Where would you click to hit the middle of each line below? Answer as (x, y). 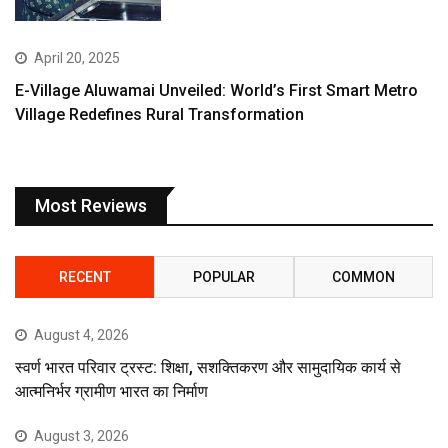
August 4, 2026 (81, 334)
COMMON (363, 276)
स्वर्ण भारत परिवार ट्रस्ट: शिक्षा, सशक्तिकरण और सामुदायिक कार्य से (208, 367)
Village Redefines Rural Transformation (159, 114)
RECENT (84, 276)
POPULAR (223, 276)
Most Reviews (91, 205)
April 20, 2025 (77, 57)
